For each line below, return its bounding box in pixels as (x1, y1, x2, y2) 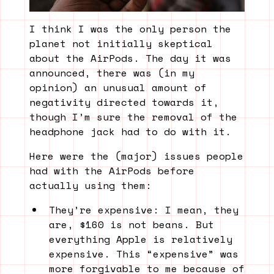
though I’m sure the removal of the (29, 109, 237, 124)
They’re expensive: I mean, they (49, 202, 239, 217)
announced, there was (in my (29, 65, 194, 80)
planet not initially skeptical (29, 35, 213, 51)
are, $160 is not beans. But (49, 217, 214, 232)
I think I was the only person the (29, 21, 231, 36)
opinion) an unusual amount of (29, 80, 207, 95)
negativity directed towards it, (29, 94, 219, 109)
